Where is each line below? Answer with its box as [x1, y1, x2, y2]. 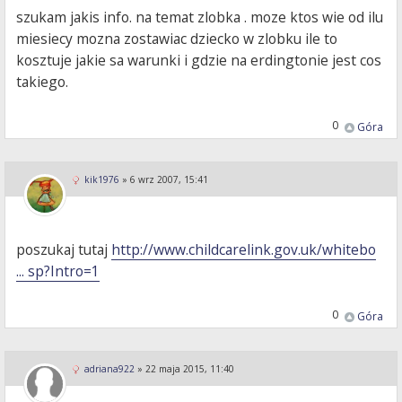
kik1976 [84, 173, 119, 187]
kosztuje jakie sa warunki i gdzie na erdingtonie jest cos [16, 50, 382, 71]
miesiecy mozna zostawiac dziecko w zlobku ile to [16, 29, 338, 49]
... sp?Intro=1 [16, 261, 100, 282]
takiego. [16, 72, 69, 92]
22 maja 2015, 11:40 [145, 363, 234, 376]
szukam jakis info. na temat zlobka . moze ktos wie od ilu [16, 7, 384, 28]
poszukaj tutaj [16, 240, 112, 260]
